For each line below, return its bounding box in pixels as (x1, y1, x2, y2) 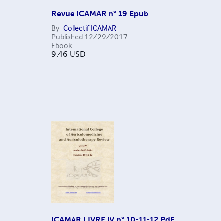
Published (51, 31, 83, 41)
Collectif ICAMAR (63, 22, 116, 33)
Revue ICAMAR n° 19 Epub (51, 8, 148, 18)
